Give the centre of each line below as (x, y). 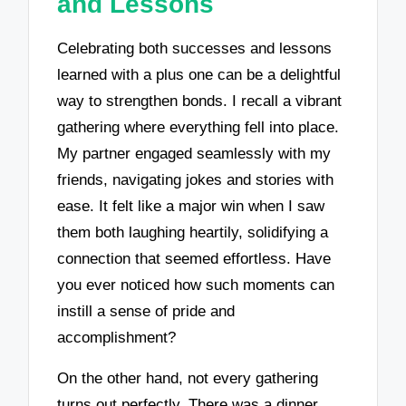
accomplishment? (117, 338)
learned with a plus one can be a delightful (199, 75)
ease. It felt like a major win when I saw (191, 207)
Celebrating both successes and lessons (195, 49)
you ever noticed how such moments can (196, 285)
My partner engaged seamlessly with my (194, 154)
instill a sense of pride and (146, 312)
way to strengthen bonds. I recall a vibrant (200, 101)
